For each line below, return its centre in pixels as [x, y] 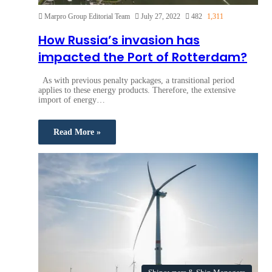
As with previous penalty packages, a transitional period [136, 80]
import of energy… [72, 100]
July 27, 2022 [161, 17]
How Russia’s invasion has [119, 40]
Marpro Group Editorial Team [87, 17]
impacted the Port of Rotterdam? [143, 57]
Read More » [77, 132]
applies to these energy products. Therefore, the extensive [137, 90]
